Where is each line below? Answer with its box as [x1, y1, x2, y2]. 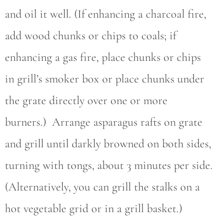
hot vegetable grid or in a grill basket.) [5, 201, 182, 216]
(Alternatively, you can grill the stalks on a [5, 180, 200, 194]
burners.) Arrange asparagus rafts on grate [5, 115, 202, 129]
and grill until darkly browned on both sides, [5, 137, 211, 151]
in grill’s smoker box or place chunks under [5, 72, 204, 86]
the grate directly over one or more [5, 93, 167, 108]
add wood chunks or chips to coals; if [5, 28, 176, 43]
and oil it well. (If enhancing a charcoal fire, [5, 7, 206, 21]
